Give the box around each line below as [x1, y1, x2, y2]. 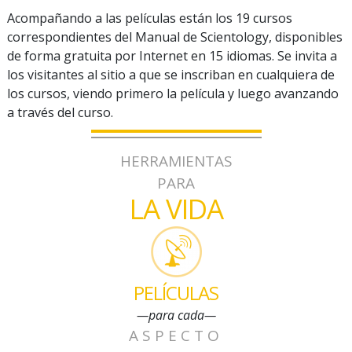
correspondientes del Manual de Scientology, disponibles [7, 28, 343, 46]
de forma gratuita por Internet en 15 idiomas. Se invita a [7, 47, 337, 65]
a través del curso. [7, 104, 113, 122]
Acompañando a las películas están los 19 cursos [7, 9, 292, 27]
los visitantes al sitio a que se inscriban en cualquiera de [7, 66, 335, 84]
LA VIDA [129, 190, 223, 228]
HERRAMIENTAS [119, 151, 233, 172]
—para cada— [136, 306, 216, 324]
